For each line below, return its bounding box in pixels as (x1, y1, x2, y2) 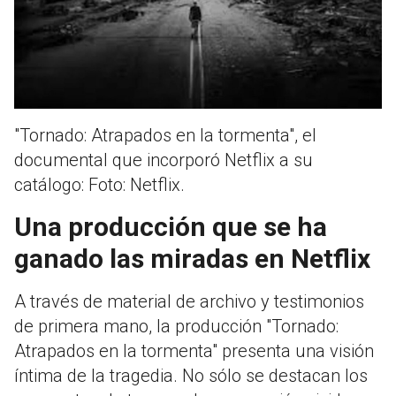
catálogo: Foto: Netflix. (14, 174, 185, 196)
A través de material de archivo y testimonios (14, 291, 364, 313)
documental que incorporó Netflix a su (14, 149, 313, 171)
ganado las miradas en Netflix (14, 243, 370, 275)
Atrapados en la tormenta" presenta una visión (14, 340, 374, 362)
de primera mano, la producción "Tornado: (14, 316, 339, 338)
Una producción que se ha (14, 211, 327, 243)
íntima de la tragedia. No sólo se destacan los (14, 365, 368, 387)
